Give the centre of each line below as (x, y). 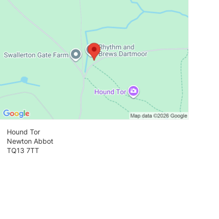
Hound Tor (24, 132)
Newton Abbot (30, 141)
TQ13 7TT (23, 151)
